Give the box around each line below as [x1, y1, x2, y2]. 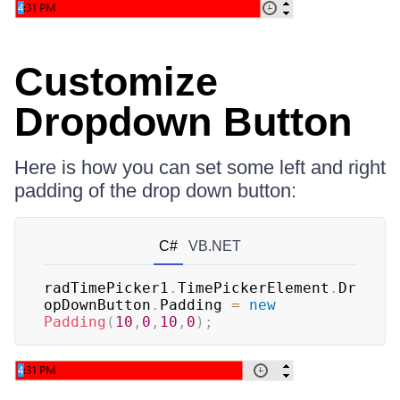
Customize [14, 59, 218, 104]
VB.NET [188, 238, 241, 254]
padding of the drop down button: [14, 179, 296, 202]
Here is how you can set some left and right [14, 156, 386, 179]
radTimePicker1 [44, 279, 169, 296]
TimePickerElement [178, 279, 329, 296]
